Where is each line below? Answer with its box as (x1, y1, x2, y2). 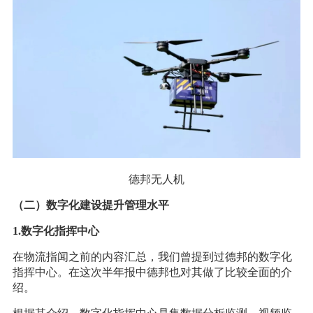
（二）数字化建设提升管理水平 (12, 199, 169, 212)
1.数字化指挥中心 (12, 225, 99, 238)
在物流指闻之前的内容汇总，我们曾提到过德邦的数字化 (12, 251, 292, 263)
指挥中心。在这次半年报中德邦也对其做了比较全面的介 (12, 266, 292, 279)
